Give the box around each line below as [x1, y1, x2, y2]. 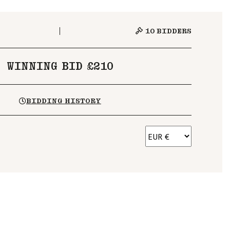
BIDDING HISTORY [26, 97, 101, 105]
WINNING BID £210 [7, 60, 113, 72]
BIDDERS [155, 27, 191, 35]
